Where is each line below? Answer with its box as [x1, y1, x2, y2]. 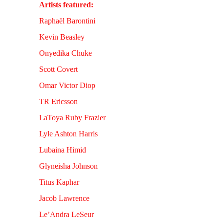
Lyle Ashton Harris [39, 130, 98, 138]
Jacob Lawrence [39, 194, 89, 202]
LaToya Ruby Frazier [39, 113, 106, 122]
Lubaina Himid [39, 146, 86, 154]
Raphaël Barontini [39, 17, 95, 25]
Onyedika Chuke [39, 49, 92, 57]
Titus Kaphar [39, 178, 79, 186]
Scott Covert [39, 65, 78, 73]
